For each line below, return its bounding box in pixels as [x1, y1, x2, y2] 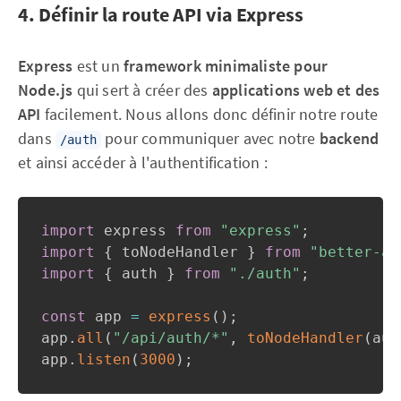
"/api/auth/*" [113, 329, 229, 346]
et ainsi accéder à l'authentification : [18, 152, 268, 173]
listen [77, 351, 131, 368]
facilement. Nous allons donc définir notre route [40, 104, 379, 124]
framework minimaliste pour [124, 55, 328, 76]
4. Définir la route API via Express [18, 2, 303, 27]
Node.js [18, 80, 73, 100]
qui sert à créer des [73, 80, 212, 100]
